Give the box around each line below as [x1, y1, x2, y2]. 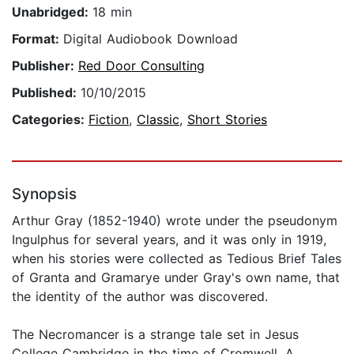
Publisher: [12, 58, 78, 74]
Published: [12, 85, 81, 101]
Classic [137, 111, 179, 128]
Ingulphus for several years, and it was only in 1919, [12, 232, 326, 248]
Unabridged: [12, 4, 92, 21]
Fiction [88, 111, 129, 128]
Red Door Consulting [78, 58, 205, 74]
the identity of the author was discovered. [12, 288, 268, 305]
